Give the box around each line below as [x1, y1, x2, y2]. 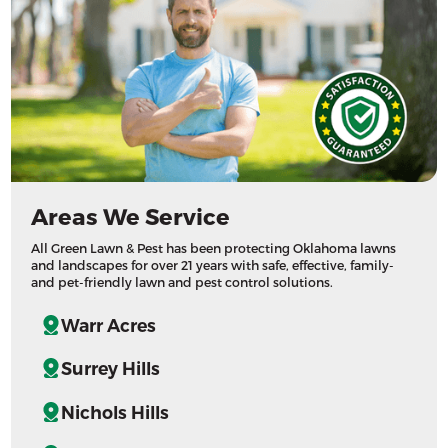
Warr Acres [61, 314, 157, 336]
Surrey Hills [61, 358, 161, 380]
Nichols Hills [61, 401, 170, 423]
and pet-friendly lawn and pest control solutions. [31, 273, 334, 289]
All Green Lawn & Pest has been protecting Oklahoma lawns [31, 239, 397, 255]
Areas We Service [31, 201, 231, 229]
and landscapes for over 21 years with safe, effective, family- [31, 256, 395, 272]
